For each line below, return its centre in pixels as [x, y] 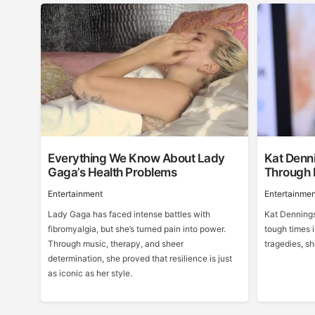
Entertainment [76, 194]
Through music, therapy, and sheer [116, 244]
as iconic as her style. [90, 273]
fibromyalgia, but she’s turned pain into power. [137, 229]
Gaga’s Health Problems [112, 172]
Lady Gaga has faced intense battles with [129, 214]
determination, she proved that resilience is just [140, 258]
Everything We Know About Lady [136, 158]
